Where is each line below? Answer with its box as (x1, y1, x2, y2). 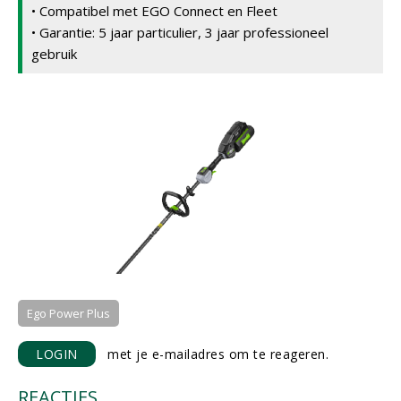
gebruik (31, 45, 77, 63)
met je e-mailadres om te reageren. (95, 346, 328, 363)
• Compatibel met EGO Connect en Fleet (31, 2, 277, 20)
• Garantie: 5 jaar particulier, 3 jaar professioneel (31, 23, 328, 41)
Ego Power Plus (27, 305, 110, 321)
